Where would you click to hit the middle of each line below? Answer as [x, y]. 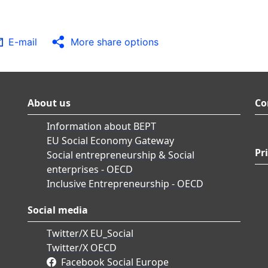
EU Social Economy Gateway [110, 141]
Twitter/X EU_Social [90, 234]
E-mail [23, 42]
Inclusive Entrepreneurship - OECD [125, 184]
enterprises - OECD [90, 170]
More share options [115, 42]
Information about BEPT [101, 127]
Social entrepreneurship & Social [121, 155]
